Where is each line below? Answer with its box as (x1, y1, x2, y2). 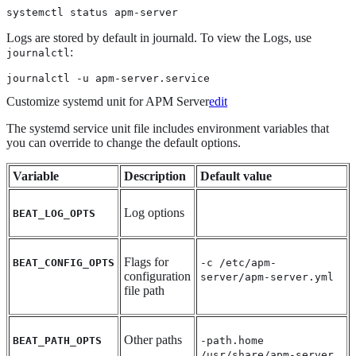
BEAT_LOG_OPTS (13, 207, 95, 219)
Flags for (124, 254, 168, 269)
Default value (200, 168, 272, 183)
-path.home (200, 334, 264, 346)
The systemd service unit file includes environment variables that (6, 121, 329, 135)
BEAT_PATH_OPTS (13, 334, 102, 346)
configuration (124, 269, 191, 283)
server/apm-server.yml (200, 270, 334, 283)
